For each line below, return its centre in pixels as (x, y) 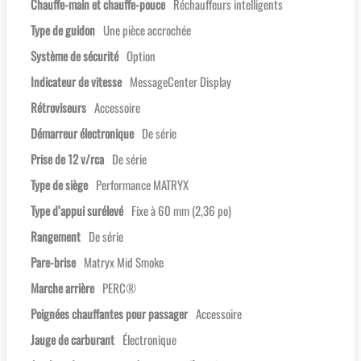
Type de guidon (63, 30)
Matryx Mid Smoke (124, 262)
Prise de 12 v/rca (67, 159)
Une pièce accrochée (147, 30)
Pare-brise (53, 262)
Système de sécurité (75, 56)
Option (141, 56)
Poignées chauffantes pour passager (109, 314)
